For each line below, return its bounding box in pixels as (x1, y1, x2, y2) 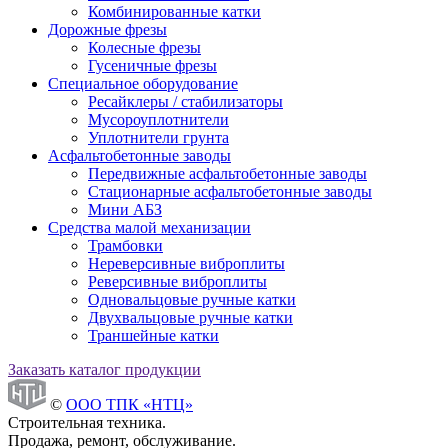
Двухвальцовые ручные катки (88, 308, 293, 326)
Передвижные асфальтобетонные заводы (88, 164, 367, 182)
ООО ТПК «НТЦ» (66, 395, 193, 413)
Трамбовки (88, 236, 163, 254)
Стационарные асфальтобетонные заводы (88, 182, 372, 200)
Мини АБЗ (88, 200, 162, 218)
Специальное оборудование (48, 74, 238, 92)
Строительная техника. (8, 413, 166, 431)
